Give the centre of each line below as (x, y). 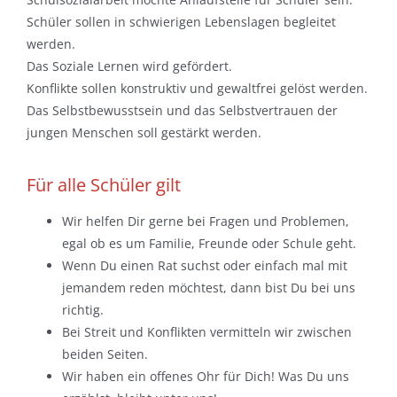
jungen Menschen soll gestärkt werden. (144, 132)
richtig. (82, 310)
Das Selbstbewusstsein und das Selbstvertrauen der (182, 110)
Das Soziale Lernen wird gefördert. (129, 66)
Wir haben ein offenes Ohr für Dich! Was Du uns (205, 377)
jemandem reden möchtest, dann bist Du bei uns (208, 288)
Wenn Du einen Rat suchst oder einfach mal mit (204, 266)
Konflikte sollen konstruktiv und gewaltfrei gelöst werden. (197, 88)
